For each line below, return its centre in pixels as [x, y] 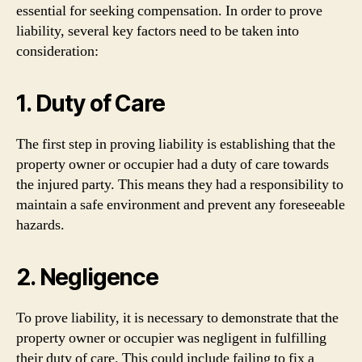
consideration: [57, 51]
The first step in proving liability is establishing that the [176, 144]
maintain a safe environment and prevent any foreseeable [181, 205]
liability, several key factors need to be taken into [158, 31]
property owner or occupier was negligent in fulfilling [171, 338]
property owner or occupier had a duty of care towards [173, 164]
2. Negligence [87, 277]
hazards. [40, 225]
